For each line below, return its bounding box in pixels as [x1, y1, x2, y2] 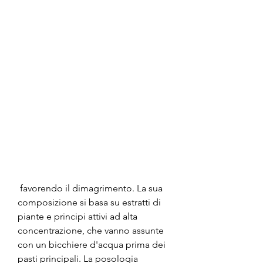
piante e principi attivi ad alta [18, 210, 137, 222]
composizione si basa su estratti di [18, 196, 161, 208]
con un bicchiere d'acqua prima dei [18, 238, 166, 250]
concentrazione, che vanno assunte [18, 224, 164, 236]
